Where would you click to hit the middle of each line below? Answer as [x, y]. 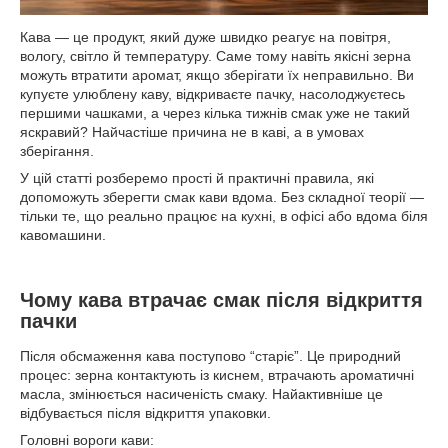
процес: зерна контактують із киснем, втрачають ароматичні [217, 375]
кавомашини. [63, 235]
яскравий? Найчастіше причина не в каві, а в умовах [192, 132]
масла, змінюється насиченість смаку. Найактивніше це [201, 394]
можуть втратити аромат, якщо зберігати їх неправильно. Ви [217, 75]
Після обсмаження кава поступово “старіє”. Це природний [210, 356]
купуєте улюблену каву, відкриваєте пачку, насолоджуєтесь [212, 94]
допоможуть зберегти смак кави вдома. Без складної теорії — [222, 197]
